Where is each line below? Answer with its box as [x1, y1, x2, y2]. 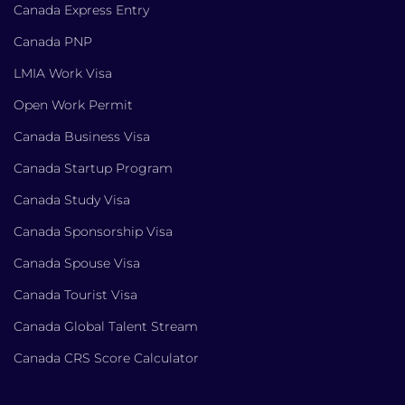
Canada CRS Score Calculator [14, 349, 199, 366]
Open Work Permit [14, 96, 133, 113]
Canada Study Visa [14, 191, 130, 208]
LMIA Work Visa [14, 64, 112, 81]
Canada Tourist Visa [14, 286, 137, 303]
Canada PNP [14, 33, 92, 50]
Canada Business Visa [14, 127, 150, 145]
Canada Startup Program [14, 159, 173, 176]
